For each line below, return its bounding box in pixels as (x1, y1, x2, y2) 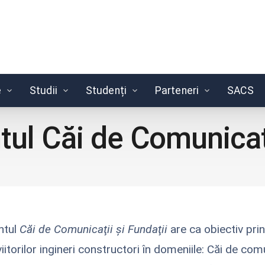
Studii (30, 85, 57, 96)
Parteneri (154, 85, 199, 96)
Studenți (85, 85, 127, 96)
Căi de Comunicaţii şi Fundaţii (20, 222, 167, 237)
